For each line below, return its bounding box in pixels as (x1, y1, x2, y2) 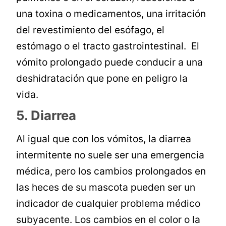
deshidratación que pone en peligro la (16, 72, 188, 85)
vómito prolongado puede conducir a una (16, 56, 203, 69)
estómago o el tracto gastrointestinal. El (16, 40, 200, 52)
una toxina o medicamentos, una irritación (16, 8, 206, 20)
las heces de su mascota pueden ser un (16, 181, 196, 194)
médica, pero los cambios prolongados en (16, 165, 206, 178)
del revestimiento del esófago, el (16, 24, 165, 36)
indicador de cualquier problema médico (16, 197, 201, 210)
